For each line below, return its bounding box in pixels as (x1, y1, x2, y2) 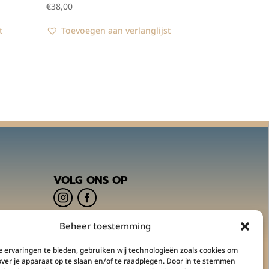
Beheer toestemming (59, 220, 151, 232)
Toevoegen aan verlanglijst (61, 25, 171, 37)
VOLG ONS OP (53, 172, 127, 189)
